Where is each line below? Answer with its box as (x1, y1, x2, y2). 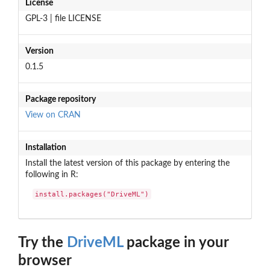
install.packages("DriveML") (35, 190, 149, 199)
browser (18, 254, 72, 269)
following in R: (25, 170, 78, 179)
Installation (25, 143, 66, 152)
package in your (123, 236, 228, 251)
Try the (18, 236, 67, 251)
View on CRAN (25, 110, 81, 119)
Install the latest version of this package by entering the (25, 159, 230, 168)
